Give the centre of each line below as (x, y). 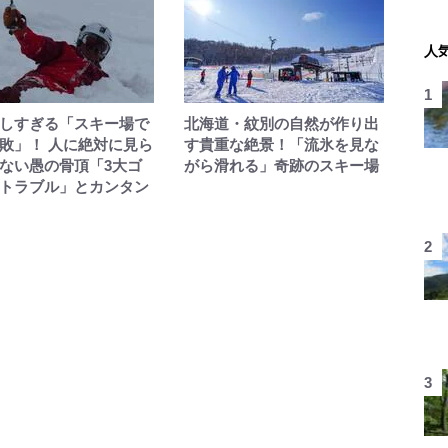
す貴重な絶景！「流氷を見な (281, 144)
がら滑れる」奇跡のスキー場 (281, 165)
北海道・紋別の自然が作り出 (281, 123)
